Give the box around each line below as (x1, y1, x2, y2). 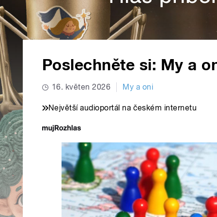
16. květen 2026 (52, 82, 111, 92)
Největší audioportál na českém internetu (48, 103, 197, 113)
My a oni (123, 82, 154, 92)
